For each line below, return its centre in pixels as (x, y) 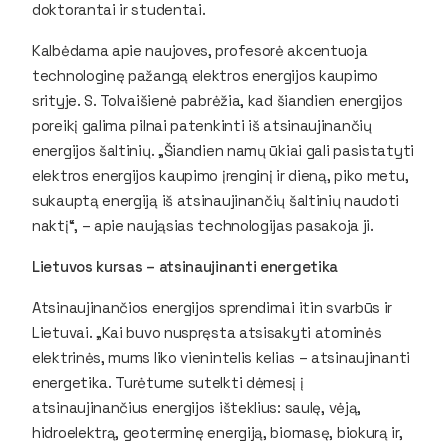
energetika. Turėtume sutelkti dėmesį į (168, 382)
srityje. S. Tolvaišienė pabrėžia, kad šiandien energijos (217, 100)
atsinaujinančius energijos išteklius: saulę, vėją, (197, 407)
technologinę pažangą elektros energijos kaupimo (205, 75)
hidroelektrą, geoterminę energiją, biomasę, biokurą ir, (217, 432)
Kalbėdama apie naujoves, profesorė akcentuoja (200, 50)
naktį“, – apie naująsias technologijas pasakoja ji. (203, 225)
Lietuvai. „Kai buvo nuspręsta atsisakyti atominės (207, 332)
